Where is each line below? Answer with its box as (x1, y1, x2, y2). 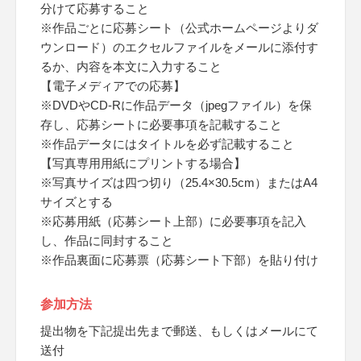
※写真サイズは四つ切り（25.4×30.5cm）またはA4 (40, 176, 317, 189)
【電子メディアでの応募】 (40, 79, 185, 93)
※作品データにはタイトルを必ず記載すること (40, 137, 294, 151)
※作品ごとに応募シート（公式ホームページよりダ (40, 21, 318, 35)
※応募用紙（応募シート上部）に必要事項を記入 (40, 214, 306, 228)
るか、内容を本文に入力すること (40, 60, 222, 73)
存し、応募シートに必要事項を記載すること (40, 118, 282, 131)
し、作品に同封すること (40, 234, 173, 247)
